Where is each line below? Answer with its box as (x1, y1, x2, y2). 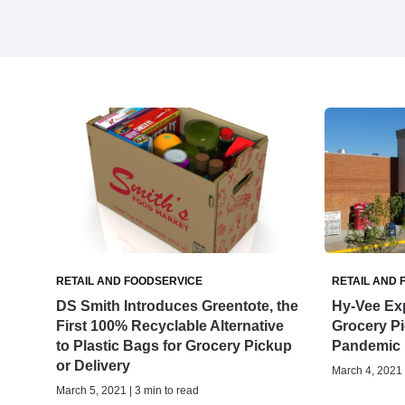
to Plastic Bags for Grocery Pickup (56, 337, 292, 353)
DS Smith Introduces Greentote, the (56, 297, 298, 314)
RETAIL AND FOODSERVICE (56, 274, 202, 287)
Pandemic (331, 337, 400, 353)
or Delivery (56, 357, 130, 373)
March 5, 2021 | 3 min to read (56, 383, 199, 397)
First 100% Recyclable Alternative (56, 317, 284, 334)
